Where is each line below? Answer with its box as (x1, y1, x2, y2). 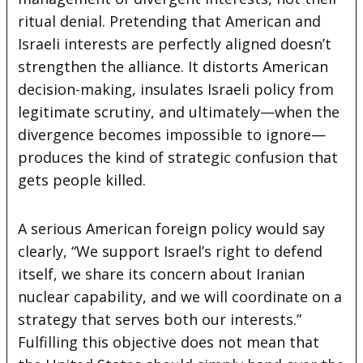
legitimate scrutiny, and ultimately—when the (18, 101, 340, 122)
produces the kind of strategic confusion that (18, 147, 339, 167)
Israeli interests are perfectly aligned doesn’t (18, 33, 332, 53)
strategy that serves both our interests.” (18, 309, 302, 329)
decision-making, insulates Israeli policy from (18, 79, 335, 99)
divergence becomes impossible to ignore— (18, 124, 327, 144)
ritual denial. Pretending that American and (18, 11, 322, 31)
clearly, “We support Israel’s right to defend (18, 241, 323, 261)
